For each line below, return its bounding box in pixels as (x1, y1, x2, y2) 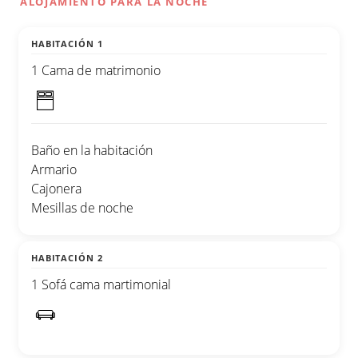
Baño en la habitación (31, 141, 153, 159)
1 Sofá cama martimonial (31, 275, 171, 293)
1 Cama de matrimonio (31, 61, 161, 79)
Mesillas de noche (31, 198, 133, 217)
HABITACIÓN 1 (31, 37, 103, 50)
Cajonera (31, 179, 82, 197)
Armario (31, 160, 77, 178)
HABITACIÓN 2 (31, 251, 103, 264)
